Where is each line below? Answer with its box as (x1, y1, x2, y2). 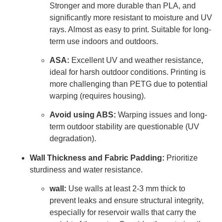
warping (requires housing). (50, 92, 146, 101)
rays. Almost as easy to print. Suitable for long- (50, 25, 211, 34)
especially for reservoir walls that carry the (50, 208, 196, 217)
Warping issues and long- (116, 111, 207, 119)
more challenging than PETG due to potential (50, 80, 208, 89)
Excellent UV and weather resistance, (69, 56, 203, 65)
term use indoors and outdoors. (50, 37, 158, 46)
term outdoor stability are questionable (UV (50, 122, 199, 131)
